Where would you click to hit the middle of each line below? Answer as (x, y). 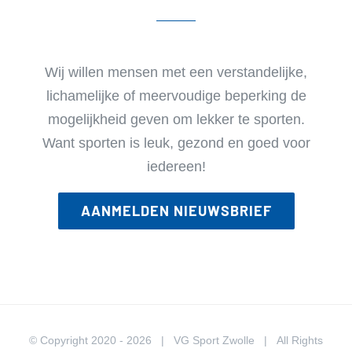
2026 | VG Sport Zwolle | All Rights (225, 340)
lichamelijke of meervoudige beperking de (176, 95)
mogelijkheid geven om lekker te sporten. (176, 119)
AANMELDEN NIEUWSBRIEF (176, 210)
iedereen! (176, 166)
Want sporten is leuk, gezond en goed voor (176, 143)
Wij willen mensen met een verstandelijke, (176, 72)
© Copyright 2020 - (78, 340)
